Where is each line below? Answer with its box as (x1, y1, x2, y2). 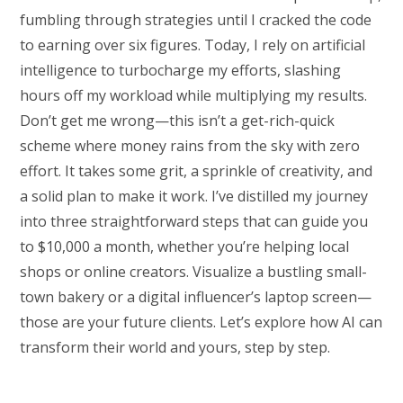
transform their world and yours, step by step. (20, 337, 331, 358)
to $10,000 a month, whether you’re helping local (20, 237, 350, 257)
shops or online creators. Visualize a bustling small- (20, 262, 368, 282)
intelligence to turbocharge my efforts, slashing (20, 60, 342, 81)
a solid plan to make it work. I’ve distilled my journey (20, 186, 369, 207)
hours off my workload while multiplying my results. (20, 85, 368, 106)
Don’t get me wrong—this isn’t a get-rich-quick (20, 111, 336, 131)
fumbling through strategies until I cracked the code (20, 10, 372, 31)
